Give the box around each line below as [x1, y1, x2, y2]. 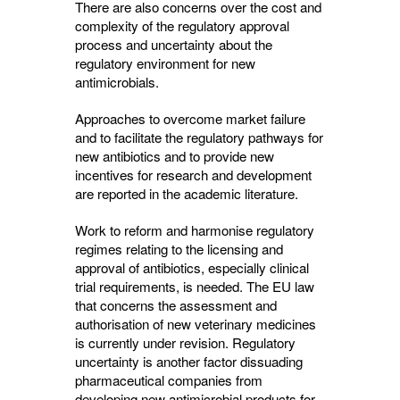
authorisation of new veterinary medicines [75, 314, 316, 333]
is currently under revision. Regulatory [75, 333, 296, 352]
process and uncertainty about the [75, 35, 272, 54]
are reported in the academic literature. [75, 184, 298, 203]
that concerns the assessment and [75, 296, 277, 314]
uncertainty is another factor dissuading [75, 352, 303, 371]
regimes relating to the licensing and [75, 239, 283, 258]
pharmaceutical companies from [75, 371, 262, 389]
